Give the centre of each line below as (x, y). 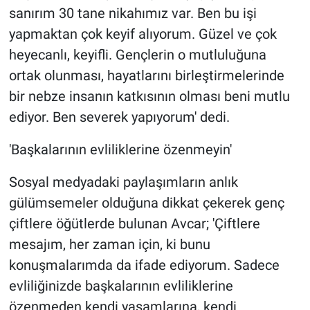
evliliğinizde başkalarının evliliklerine (121, 285)
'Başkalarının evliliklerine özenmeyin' (120, 149)
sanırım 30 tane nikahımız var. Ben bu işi (133, 13)
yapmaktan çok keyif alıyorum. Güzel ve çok (143, 34)
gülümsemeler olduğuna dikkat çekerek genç (146, 202)
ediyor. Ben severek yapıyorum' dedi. (119, 117)
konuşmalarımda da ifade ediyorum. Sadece (144, 265)
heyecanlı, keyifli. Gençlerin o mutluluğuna (137, 54)
